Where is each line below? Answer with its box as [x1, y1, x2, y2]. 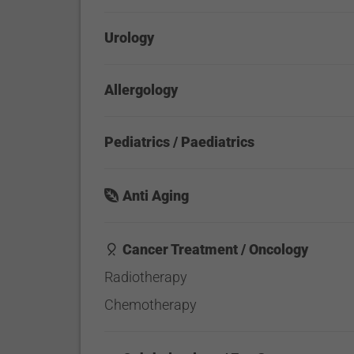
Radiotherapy [104, 269, 188, 285]
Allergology [104, 81, 179, 98]
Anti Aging [122, 187, 190, 204]
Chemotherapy [104, 296, 198, 313]
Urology [104, 29, 155, 46]
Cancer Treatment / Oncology [122, 241, 309, 258]
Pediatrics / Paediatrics [104, 134, 255, 150]
